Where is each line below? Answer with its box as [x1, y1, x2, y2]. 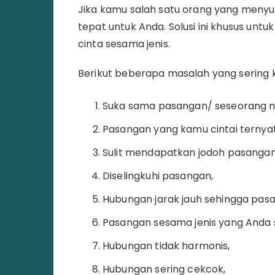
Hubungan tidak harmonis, [103, 238, 230, 253]
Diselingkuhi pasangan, [103, 168, 214, 183]
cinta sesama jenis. [78, 36, 170, 51]
